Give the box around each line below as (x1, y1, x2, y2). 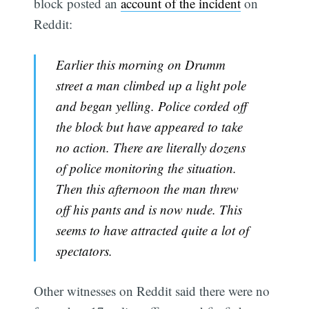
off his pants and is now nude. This (55, 200, 242, 218)
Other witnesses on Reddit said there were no (34, 282, 270, 300)
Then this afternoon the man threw (55, 179, 239, 197)
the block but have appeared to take (55, 117, 243, 135)
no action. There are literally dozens (55, 138, 246, 156)
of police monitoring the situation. (55, 159, 237, 177)
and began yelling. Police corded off (55, 97, 247, 114)
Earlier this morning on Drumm (55, 55, 226, 73)
